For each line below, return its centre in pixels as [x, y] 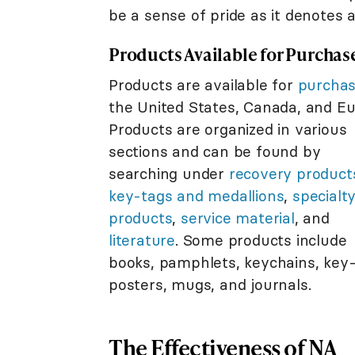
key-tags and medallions [197, 195]
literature [142, 240]
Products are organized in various [228, 129]
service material [238, 218]
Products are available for [203, 84]
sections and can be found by [215, 151]
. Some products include [261, 240]
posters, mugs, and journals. [210, 284]
